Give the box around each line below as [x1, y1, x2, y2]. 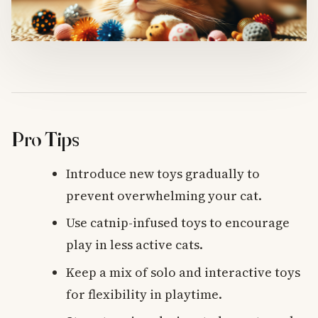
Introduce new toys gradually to [66, 165, 261, 183]
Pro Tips [11, 126, 79, 151]
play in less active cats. [66, 236, 204, 254]
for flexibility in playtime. [66, 285, 223, 303]
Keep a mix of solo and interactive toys [66, 263, 301, 281]
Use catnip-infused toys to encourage [66, 214, 290, 232]
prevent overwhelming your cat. [66, 187, 263, 205]
